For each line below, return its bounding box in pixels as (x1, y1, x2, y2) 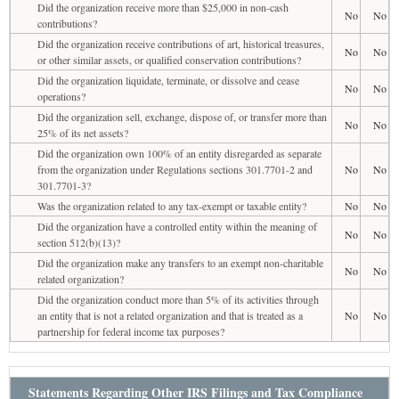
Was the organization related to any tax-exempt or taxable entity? (37, 198, 306, 213)
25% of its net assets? (37, 125, 128, 140)
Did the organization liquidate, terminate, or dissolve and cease (37, 72, 299, 87)
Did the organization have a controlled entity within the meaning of (37, 218, 317, 233)
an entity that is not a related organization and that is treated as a (37, 307, 303, 322)
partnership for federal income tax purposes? (37, 323, 224, 338)
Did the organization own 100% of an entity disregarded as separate (37, 145, 322, 160)
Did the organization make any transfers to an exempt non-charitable (37, 255, 323, 270)
